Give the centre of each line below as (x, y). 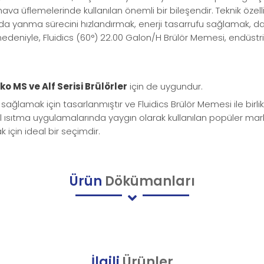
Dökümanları (148, 181)
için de (144, 87)
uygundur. (181, 87)
